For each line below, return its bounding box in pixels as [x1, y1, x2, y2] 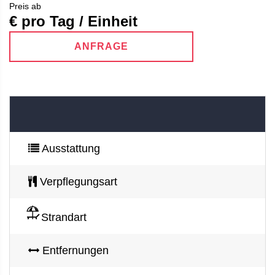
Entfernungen [39, 244, 109, 257]
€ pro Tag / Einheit [9, 12, 137, 29]
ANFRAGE [74, 41, 128, 52]
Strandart [38, 211, 87, 223]
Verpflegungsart [37, 175, 117, 188]
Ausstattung [39, 142, 100, 155]
